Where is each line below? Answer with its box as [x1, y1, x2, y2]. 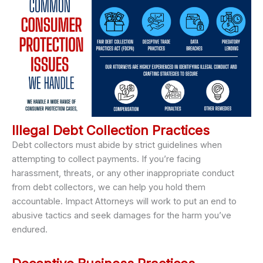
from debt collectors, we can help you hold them [12, 182, 205, 193]
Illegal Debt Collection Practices [12, 123, 210, 139]
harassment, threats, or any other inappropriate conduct [12, 168, 234, 179]
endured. [12, 224, 48, 235]
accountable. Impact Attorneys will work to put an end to [12, 196, 237, 207]
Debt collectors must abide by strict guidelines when [12, 140, 222, 151]
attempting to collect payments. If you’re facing [12, 154, 201, 165]
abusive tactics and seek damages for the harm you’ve [12, 210, 231, 221]
